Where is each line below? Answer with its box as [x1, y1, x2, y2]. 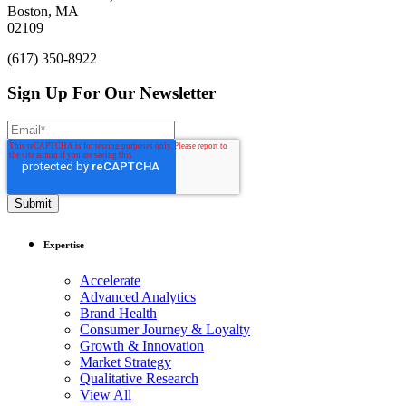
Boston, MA [7, 3, 79, 19]
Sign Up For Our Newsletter [7, 83, 216, 103]
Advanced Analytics [80, 289, 196, 305]
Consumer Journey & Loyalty [80, 322, 250, 338]
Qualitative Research [80, 371, 198, 387]
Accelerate [80, 273, 140, 289]
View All [80, 387, 131, 403]
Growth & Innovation [80, 338, 204, 354]
